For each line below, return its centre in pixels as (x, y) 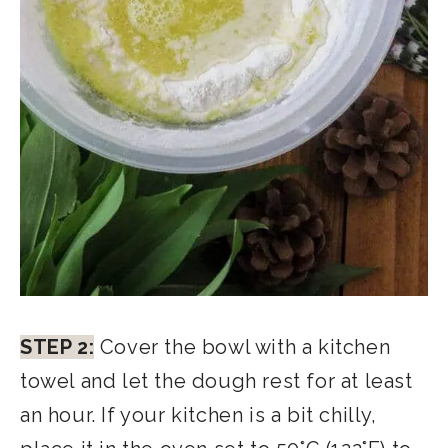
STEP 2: (57, 347)
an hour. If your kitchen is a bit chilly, (198, 415)
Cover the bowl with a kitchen (242, 347)
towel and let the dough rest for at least (216, 381)
